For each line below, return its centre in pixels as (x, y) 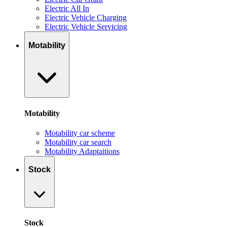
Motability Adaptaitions (82, 151)
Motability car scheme (80, 133)
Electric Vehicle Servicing (86, 27)
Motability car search (78, 142)
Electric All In (67, 9)
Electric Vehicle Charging (86, 18)
